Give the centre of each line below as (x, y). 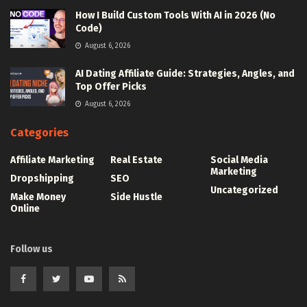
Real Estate (136, 160)
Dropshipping (42, 178)
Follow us (32, 249)
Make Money (38, 197)
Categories (39, 132)
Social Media (239, 160)
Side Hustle (136, 197)
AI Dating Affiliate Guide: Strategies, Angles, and (185, 73)
